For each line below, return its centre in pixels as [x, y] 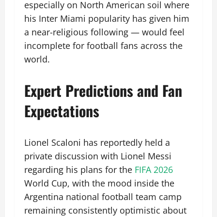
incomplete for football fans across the [103, 46]
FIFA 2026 [154, 170]
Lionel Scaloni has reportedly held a [97, 143]
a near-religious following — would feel [104, 32]
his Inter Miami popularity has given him [107, 19]
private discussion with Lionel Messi [98, 156]
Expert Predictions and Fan [103, 91]
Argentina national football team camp [103, 197]
